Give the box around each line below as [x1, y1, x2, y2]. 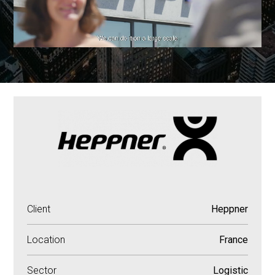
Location [27, 233, 65, 246]
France [219, 233, 248, 246]
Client [27, 203, 50, 215]
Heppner [211, 203, 248, 215]
